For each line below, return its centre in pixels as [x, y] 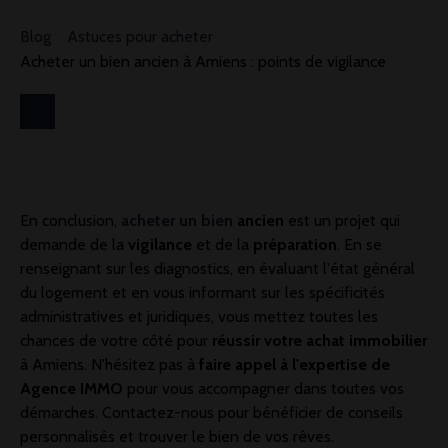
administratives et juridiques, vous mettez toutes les [199, 317]
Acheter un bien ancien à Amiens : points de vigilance [203, 62]
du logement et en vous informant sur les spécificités [202, 293]
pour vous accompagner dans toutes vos [265, 389]
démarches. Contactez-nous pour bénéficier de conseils [211, 413]
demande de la [74, 245]
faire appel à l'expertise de [292, 365]
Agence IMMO [73, 389]
